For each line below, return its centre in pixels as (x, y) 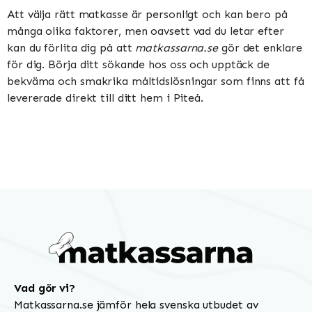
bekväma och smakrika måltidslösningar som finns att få (156, 81)
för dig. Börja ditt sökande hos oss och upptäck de (138, 64)
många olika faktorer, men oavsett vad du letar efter (146, 31)
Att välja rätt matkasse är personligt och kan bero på (147, 14)
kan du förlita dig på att (71, 47)
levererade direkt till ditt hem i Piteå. (105, 97)
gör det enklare (260, 47)
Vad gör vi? (45, 288)
